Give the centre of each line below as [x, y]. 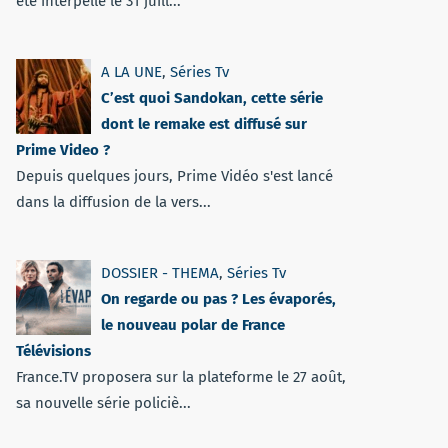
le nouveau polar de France [193, 325]
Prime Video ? [63, 150]
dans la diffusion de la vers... [113, 202]
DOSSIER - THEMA [160, 273]
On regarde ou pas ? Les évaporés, [218, 299]
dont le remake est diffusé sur [204, 124]
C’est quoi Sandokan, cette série [212, 98]
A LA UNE [131, 72]
